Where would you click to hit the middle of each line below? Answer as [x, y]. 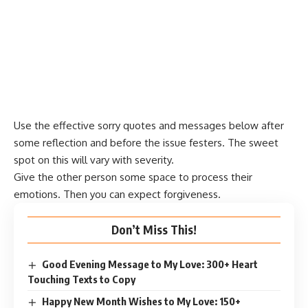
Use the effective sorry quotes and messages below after [149, 126]
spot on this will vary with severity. [94, 160]
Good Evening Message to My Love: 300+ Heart [150, 264]
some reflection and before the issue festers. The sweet [146, 143]
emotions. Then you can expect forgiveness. [117, 195]
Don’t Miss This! [154, 230]
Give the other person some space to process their [133, 177]
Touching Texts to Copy [81, 279]
